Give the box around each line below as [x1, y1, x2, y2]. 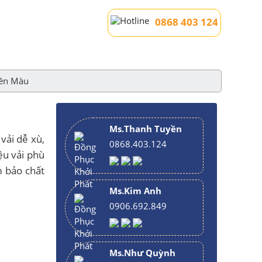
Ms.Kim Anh [109, 185, 161, 196]
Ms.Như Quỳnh [109, 247, 175, 258]
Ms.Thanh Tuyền [109, 123, 182, 135]
